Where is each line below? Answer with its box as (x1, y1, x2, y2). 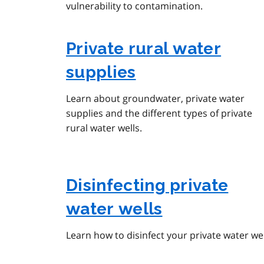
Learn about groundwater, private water (66, 92, 245, 105)
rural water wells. (66, 121, 142, 135)
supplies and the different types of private (66, 107, 252, 120)
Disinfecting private (66, 176, 229, 196)
